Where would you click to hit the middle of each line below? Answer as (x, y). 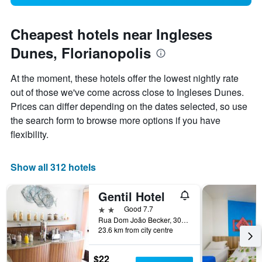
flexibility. (30, 135)
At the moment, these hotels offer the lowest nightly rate (125, 78)
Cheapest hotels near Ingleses (111, 34)
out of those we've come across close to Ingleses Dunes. (127, 92)
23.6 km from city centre (136, 230)
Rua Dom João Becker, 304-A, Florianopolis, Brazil (185, 220)
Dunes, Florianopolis (81, 53)
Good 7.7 (139, 209)
